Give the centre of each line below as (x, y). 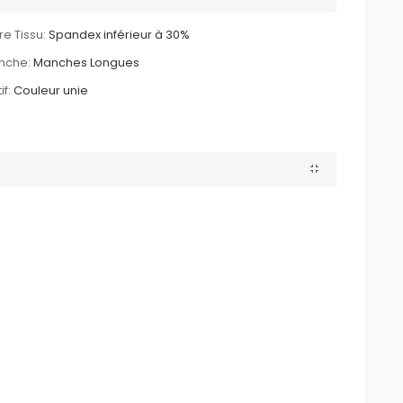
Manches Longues (86, 62)
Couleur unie (50, 90)
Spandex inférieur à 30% (119, 34)
